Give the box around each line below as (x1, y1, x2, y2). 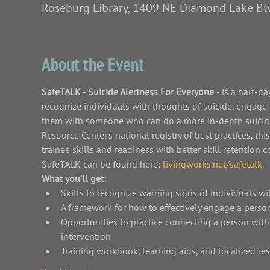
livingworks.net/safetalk (162, 157, 262, 170)
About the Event (41, 51, 144, 75)
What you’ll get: (41, 172, 106, 184)
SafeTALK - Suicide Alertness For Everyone (41, 85, 216, 98)
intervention (60, 230, 111, 242)
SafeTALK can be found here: (41, 157, 163, 170)
